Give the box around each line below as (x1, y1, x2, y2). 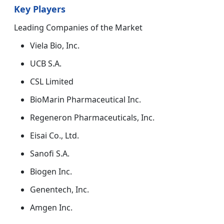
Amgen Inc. (30, 202, 72, 213)
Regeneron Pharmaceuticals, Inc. (30, 112, 154, 123)
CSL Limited (30, 76, 73, 87)
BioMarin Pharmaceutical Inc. (30, 94, 141, 105)
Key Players (14, 3, 65, 15)
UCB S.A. (30, 58, 61, 69)
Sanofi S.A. (30, 148, 69, 159)
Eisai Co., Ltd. (30, 130, 79, 141)
